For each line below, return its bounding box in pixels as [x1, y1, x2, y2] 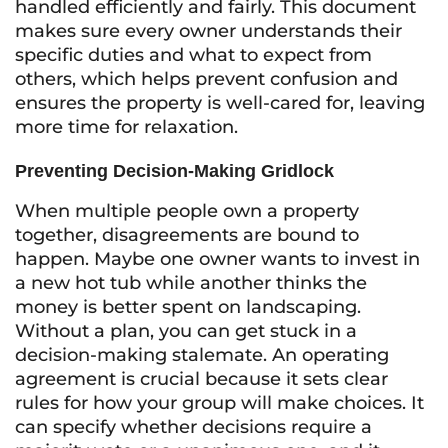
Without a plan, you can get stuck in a [15, 320, 357, 342]
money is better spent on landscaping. [15, 296, 361, 318]
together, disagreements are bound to [15, 224, 359, 246]
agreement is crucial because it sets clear [15, 368, 388, 390]
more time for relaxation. [15, 116, 238, 138]
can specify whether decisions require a [15, 416, 372, 438]
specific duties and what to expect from [15, 44, 372, 66]
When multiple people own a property [15, 200, 359, 222]
